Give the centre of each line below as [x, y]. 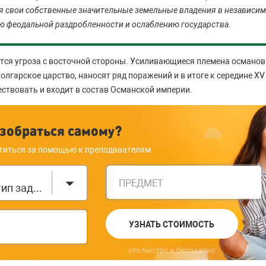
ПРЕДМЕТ [141, 183]
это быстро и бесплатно [171, 250]
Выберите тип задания [38, 188]
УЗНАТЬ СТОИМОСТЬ [172, 224]
